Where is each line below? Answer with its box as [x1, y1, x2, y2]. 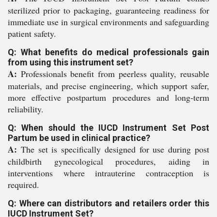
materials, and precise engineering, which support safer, [8, 80, 209, 92]
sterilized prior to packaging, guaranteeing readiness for [8, 4, 209, 16]
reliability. [8, 103, 44, 115]
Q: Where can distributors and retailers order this [8, 198, 209, 208]
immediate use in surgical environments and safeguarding [8, 16, 209, 28]
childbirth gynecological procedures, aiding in [8, 155, 209, 167]
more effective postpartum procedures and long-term [8, 92, 209, 103]
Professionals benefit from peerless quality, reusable [17, 68, 209, 79]
